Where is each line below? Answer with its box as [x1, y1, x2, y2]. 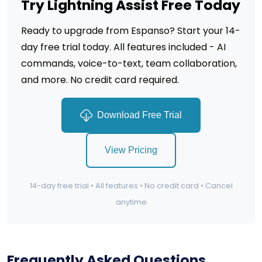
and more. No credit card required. [21, 73, 179, 87]
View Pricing [105, 144, 157, 155]
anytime [115, 196, 147, 207]
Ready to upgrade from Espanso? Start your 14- [21, 23, 240, 37]
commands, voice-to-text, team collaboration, [21, 56, 237, 70]
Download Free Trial [96, 109, 182, 120]
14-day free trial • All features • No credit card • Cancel [29, 180, 233, 191]
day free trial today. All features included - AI [21, 40, 226, 54]
